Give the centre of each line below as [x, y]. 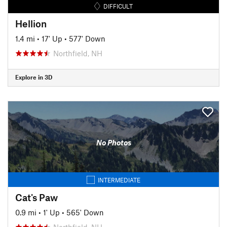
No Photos [113, 142]
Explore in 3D [34, 77]
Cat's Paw [36, 197]
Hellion [31, 23]
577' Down [87, 38]
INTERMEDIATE [119, 180]
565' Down [85, 212]
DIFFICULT [118, 6]
